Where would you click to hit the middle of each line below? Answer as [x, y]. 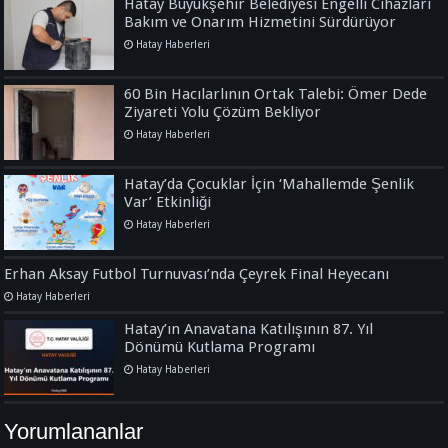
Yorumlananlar [74, 431]
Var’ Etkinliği [168, 201]
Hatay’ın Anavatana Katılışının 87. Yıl [249, 328]
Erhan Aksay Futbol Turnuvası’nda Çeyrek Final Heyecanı [197, 273]
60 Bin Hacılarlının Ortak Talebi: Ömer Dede [276, 93]
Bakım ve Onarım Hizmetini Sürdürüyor [260, 21]
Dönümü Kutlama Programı [220, 346]
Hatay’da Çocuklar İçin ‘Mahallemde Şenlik [269, 183]
